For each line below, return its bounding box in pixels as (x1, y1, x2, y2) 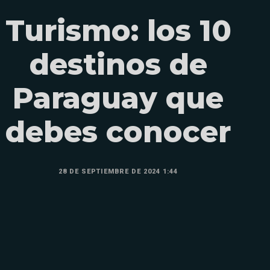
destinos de (29, 46, 207, 82)
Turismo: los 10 (5, 13, 231, 48)
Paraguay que (13, 80, 224, 116)
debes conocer (5, 114, 231, 149)
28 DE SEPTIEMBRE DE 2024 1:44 (58, 167, 178, 175)
